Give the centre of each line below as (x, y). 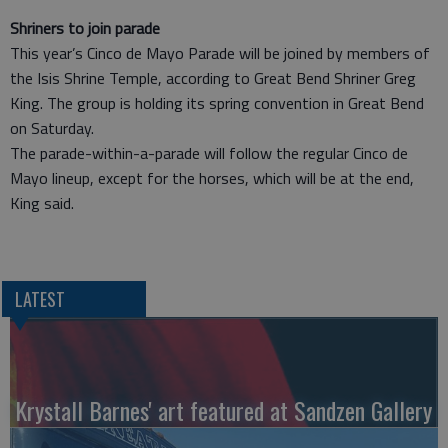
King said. (42, 203)
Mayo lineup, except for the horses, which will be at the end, (212, 178)
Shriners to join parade (85, 28)
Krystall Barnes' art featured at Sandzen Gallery (223, 409)
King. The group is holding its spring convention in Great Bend (217, 103)
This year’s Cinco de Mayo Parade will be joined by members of (220, 53)
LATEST (39, 298)
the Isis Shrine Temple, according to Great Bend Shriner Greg (213, 78)
